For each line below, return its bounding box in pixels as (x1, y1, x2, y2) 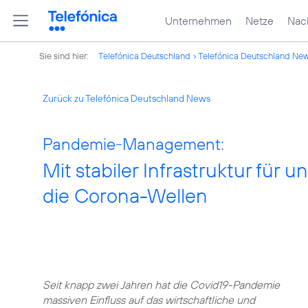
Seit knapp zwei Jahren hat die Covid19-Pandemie (43, 278, 280, 291)
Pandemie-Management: (43, 133, 224, 154)
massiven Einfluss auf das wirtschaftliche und (43, 293, 255, 307)
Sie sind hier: (39, 50, 91, 61)
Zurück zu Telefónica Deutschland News (43, 92, 210, 104)
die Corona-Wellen (43, 183, 208, 208)
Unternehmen (165, 14, 232, 27)
